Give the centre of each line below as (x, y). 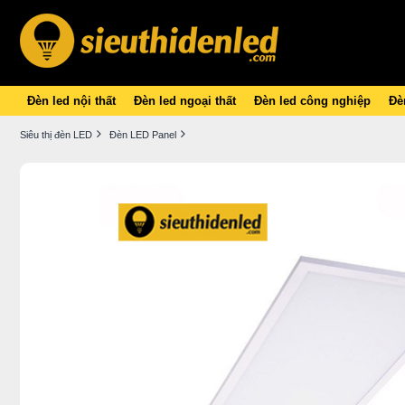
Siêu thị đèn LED (56, 135)
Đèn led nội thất (71, 101)
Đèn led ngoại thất (185, 101)
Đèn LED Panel (143, 135)
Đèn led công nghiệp (312, 101)
